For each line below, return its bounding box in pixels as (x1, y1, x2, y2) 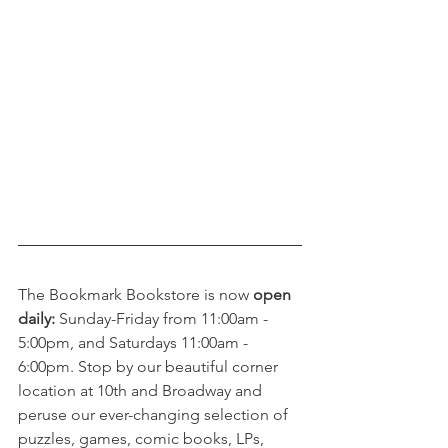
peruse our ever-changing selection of (18, 405, 292, 424)
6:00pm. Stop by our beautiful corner (18, 357, 282, 376)
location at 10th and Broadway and (18, 381, 266, 400)
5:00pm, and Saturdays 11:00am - (18, 333, 252, 352)
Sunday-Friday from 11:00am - (55, 309, 272, 328)
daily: (18, 309, 55, 328)
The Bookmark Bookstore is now (18, 285, 253, 304)
